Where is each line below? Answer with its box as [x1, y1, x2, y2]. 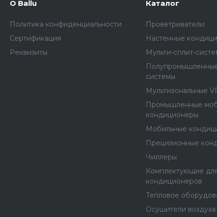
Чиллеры [146, 153, 177, 161]
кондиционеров [146, 177, 202, 186]
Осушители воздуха [146, 205, 216, 214]
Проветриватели [146, 20, 205, 29]
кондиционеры [146, 110, 199, 119]
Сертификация [10, 34, 61, 43]
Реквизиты [10, 48, 47, 57]
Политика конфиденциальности [10, 20, 122, 29]
